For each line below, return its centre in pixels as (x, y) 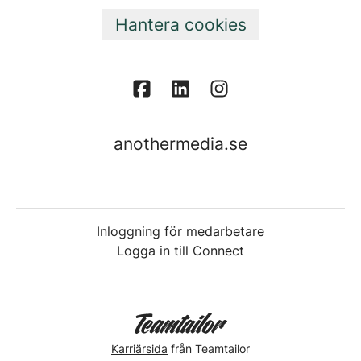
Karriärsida (139, 348)
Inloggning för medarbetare (180, 232)
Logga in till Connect (180, 251)
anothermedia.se (180, 144)
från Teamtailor (209, 348)
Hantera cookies (180, 25)
